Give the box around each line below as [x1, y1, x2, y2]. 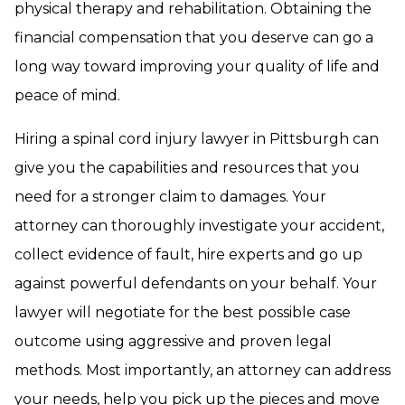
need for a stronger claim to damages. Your [14, 188, 326, 205]
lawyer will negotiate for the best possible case [14, 304, 351, 321]
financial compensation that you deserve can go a [14, 29, 373, 46]
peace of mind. [14, 87, 120, 104]
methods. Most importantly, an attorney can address [14, 362, 391, 379]
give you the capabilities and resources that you [14, 159, 360, 176]
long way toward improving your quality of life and [14, 58, 380, 75]
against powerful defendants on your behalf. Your [14, 275, 377, 292]
